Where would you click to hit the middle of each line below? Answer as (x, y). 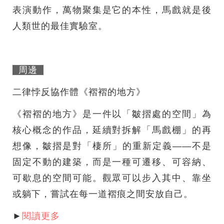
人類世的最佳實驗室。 (60, 26)
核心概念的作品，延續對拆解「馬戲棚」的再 (112, 130)
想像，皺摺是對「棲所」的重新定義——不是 (112, 146)
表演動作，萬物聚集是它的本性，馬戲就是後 (112, 10)
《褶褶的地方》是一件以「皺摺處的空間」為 (112, 114)
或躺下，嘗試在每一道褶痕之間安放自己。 (103, 194)
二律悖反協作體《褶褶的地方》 (80, 92)
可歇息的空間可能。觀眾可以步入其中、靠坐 (112, 178)
